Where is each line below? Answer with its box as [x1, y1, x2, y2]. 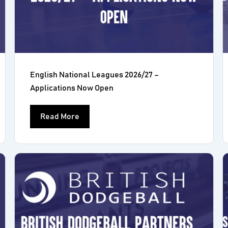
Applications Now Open [30, 84, 114, 92]
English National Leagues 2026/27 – [30, 71, 159, 79]
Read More [40, 112, 80, 121]
